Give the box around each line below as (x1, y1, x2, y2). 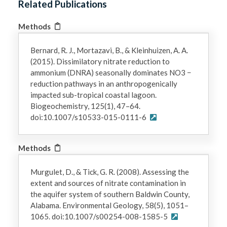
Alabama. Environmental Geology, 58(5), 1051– (30, 201, 188, 210)
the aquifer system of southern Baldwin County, (30, 190, 190, 199)
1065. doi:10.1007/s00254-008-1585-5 (30, 212, 169, 221)
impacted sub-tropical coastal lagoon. (30, 90, 157, 100)
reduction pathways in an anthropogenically (30, 79, 177, 89)
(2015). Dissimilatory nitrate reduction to (30, 57, 170, 66)
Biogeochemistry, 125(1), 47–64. (30, 101, 140, 111)
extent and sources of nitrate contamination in (30, 178, 186, 188)
